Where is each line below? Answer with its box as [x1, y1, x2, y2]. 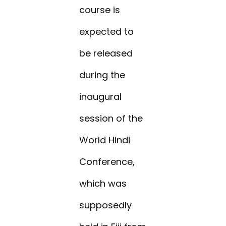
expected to [79, 25, 134, 38]
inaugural [79, 90, 122, 103]
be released [79, 47, 133, 60]
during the [79, 69, 126, 82]
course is [79, 4, 121, 17]
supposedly [79, 199, 132, 212]
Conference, [79, 155, 135, 168]
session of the [79, 112, 143, 125]
